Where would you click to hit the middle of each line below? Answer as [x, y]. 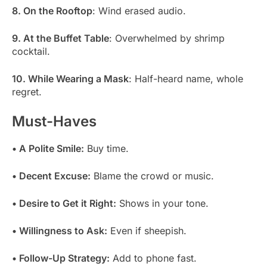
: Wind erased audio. [139, 11]
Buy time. [106, 149]
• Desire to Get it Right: [64, 204]
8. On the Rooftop [52, 11]
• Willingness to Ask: [60, 231]
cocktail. [31, 52]
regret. [27, 92]
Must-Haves [54, 122]
